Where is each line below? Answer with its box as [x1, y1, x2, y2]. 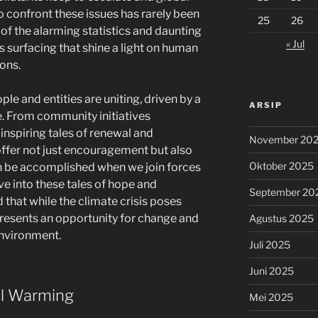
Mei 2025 [248, 291, 293, 303]
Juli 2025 [248, 238, 290, 251]
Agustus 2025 [248, 212, 314, 224]
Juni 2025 [248, 265, 294, 277]
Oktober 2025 [248, 160, 314, 172]
